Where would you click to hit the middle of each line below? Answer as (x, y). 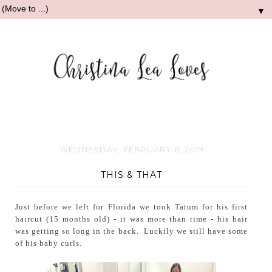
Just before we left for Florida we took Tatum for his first (132, 206)
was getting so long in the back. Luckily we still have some (132, 231)
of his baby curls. (49, 243)
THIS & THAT (132, 175)
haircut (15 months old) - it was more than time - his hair (132, 219)
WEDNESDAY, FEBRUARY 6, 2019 (131, 150)
